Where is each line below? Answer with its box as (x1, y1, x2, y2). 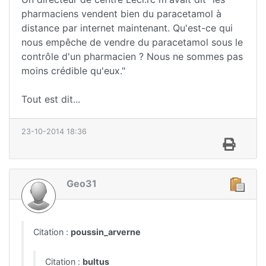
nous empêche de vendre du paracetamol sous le (21, 36, 243, 49)
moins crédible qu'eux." (21, 65, 125, 77)
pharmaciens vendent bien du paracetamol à (21, 8, 221, 20)
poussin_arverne (71, 226, 141, 237)
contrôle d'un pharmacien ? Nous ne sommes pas (21, 50, 243, 63)
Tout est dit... (21, 93, 80, 106)
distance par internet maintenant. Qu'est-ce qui (21, 22, 233, 34)
